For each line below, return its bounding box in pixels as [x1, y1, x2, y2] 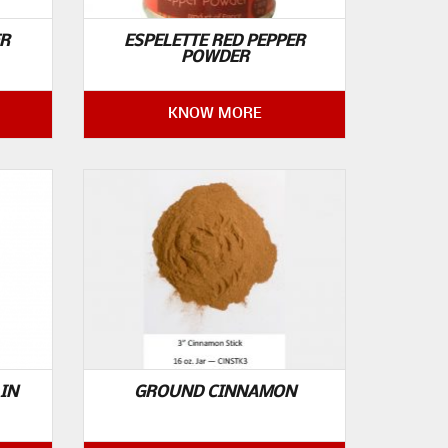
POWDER [180, 49, 249, 67]
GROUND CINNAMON [133, 383, 296, 401]
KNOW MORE [167, 106, 262, 123]
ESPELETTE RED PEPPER [124, 33, 306, 51]
